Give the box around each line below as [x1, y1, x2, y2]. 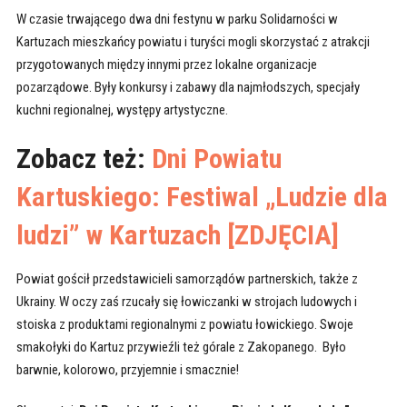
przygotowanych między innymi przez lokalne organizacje [15, 56, 317, 74]
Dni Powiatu [151, 143, 282, 175]
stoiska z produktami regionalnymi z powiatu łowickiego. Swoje [15, 316, 353, 333]
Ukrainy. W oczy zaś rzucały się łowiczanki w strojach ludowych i [15, 293, 357, 311]
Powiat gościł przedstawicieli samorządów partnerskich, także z [15, 271, 358, 288]
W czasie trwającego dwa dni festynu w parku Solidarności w [15, 11, 338, 28]
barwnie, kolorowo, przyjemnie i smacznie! [15, 362, 239, 379]
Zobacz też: [15, 143, 152, 175]
